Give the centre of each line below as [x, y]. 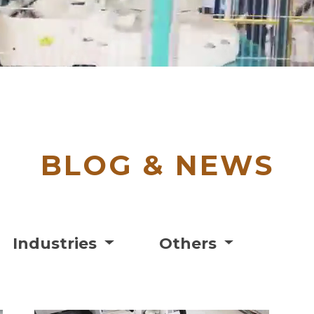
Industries [56, 244]
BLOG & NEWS [157, 165]
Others [190, 244]
